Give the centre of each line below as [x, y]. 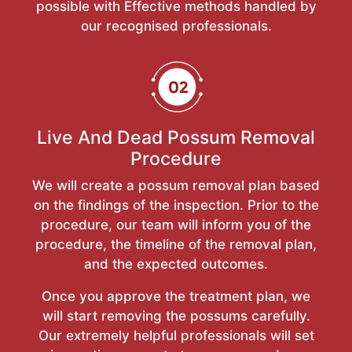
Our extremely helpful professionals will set [176, 335]
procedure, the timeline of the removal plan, [176, 244]
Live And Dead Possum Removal [176, 137]
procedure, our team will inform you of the [176, 224]
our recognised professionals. [176, 26]
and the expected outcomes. [176, 264]
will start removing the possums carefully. [176, 315]
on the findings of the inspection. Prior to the [176, 205]
